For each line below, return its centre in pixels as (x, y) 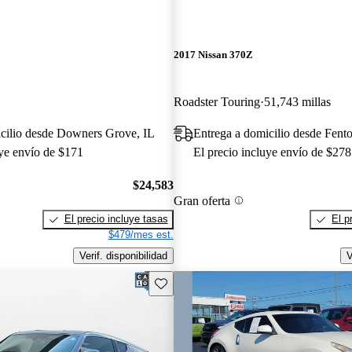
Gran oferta (202, 200)
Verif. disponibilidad (123, 255)
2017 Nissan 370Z (213, 55)
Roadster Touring (216, 101)
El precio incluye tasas (116, 219)
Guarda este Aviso (196, 282)
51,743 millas (297, 101)
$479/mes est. (141, 235)
